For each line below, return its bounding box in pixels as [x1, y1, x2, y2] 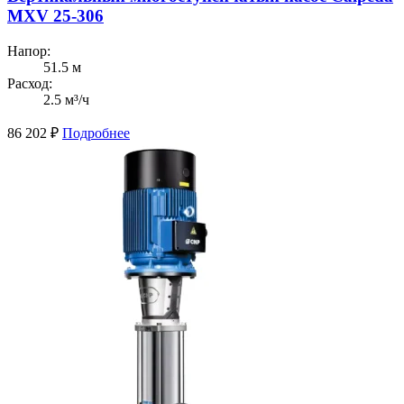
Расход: [7, 75, 52, 91]
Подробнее [62, 124, 130, 141]
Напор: [7, 42, 50, 59]
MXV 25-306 [7, 6, 104, 26]
